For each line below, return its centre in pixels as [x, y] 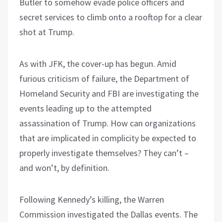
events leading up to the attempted [85, 108]
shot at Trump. [47, 32]
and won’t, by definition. [64, 167]
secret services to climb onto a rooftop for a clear [111, 17]
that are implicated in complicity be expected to [108, 138]
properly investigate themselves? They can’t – [104, 153]
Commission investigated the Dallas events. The [109, 214]
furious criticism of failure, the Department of [104, 78]
